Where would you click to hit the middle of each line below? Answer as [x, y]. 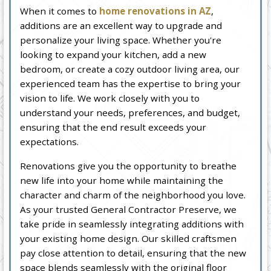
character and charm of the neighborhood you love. [133, 194]
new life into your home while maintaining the [122, 180]
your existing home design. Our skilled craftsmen [129, 238]
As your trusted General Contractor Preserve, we [129, 209]
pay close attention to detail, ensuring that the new [133, 253]
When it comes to [60, 11]
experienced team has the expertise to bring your [131, 83]
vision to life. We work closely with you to [110, 98]
